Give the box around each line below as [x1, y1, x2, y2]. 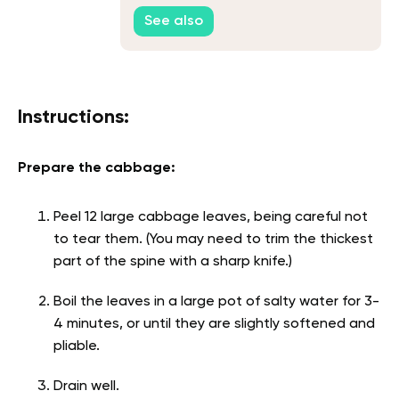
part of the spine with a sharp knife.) [53, 255, 292, 270]
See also [144, 13, 203, 28]
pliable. [53, 339, 100, 354]
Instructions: [18, 108, 129, 128]
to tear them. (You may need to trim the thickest [53, 232, 373, 248]
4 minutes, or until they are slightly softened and [53, 317, 375, 332]
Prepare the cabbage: [18, 161, 175, 176]
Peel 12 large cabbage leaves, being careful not [53, 210, 368, 225]
